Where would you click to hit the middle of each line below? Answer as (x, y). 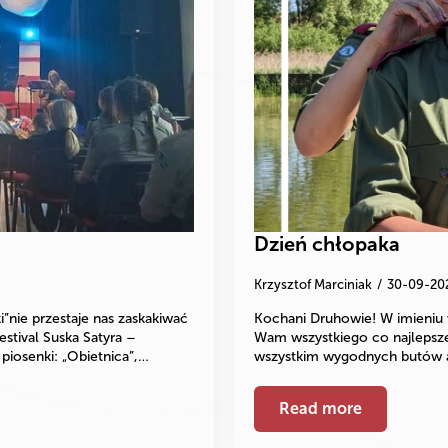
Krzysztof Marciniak (313, 284)
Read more (320, 408)
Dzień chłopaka (327, 243)
